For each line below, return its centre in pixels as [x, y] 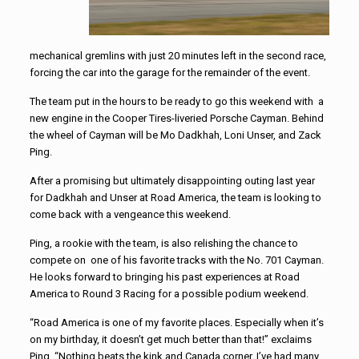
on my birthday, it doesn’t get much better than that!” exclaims [170, 340]
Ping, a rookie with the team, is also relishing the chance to [163, 244]
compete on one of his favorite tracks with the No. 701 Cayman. [176, 260]
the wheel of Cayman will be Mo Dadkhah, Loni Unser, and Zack [175, 135]
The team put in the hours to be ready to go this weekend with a [176, 102]
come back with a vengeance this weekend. [130, 215]
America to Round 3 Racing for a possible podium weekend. [169, 294]
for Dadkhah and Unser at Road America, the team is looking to [175, 198]
